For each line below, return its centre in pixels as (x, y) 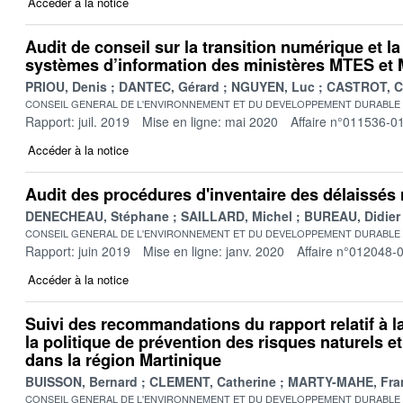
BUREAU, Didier (352, 215)
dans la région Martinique (123, 359)
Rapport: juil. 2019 (77, 121)
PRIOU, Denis (66, 86)
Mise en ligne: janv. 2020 (214, 251)
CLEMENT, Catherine (213, 381)
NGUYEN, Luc (273, 86)
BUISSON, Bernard (81, 381)
